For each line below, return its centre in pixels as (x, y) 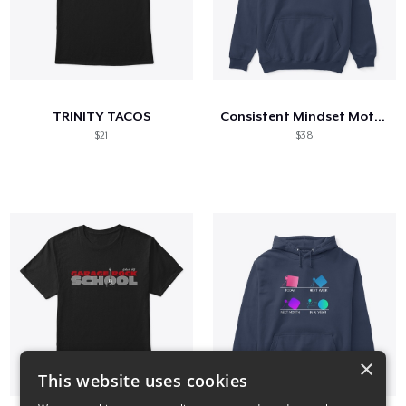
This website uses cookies (143, 381)
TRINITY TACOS (101, 116)
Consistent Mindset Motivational (380, 116)
